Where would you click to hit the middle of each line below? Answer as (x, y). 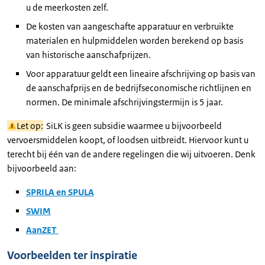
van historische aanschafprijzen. (88, 55)
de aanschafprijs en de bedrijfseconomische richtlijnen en (139, 88)
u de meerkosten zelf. (67, 7)
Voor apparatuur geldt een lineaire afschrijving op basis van (141, 74)
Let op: (30, 126)
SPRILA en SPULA (60, 192)
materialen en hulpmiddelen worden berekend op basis (135, 41)
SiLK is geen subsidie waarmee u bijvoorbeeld (132, 126)
